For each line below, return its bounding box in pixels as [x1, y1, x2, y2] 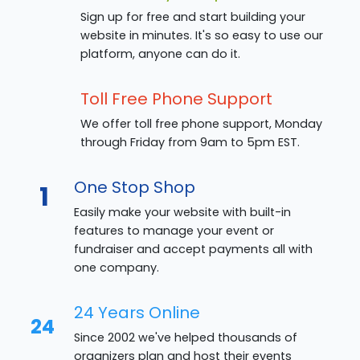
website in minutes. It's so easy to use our [80, 27, 323, 44]
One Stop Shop [74, 176, 195, 199]
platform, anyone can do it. [80, 46, 240, 63]
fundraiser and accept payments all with [74, 241, 313, 258]
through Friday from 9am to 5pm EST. [80, 134, 300, 151]
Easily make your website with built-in [74, 204, 291, 221]
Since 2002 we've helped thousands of [74, 329, 297, 346]
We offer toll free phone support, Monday [80, 116, 322, 133]
